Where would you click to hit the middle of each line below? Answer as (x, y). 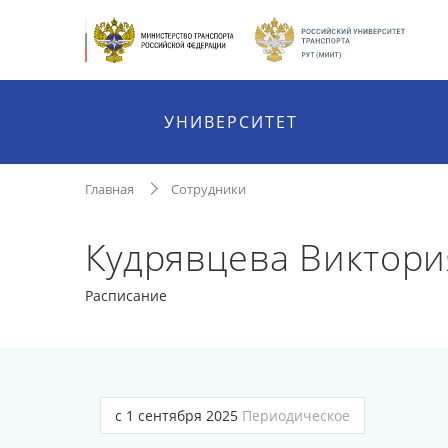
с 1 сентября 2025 (178, 415)
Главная (109, 189)
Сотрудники (208, 189)
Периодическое (295, 415)
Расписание (125, 295)
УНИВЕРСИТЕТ (231, 122)
